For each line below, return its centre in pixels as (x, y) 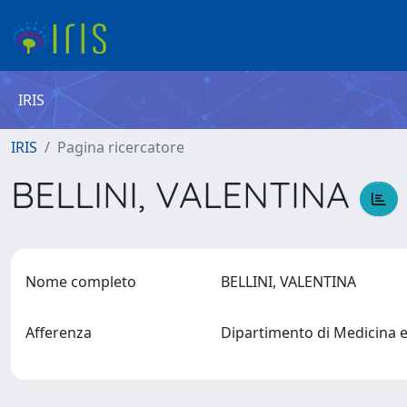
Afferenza (59, 333)
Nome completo (81, 282)
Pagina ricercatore (121, 147)
